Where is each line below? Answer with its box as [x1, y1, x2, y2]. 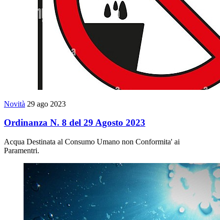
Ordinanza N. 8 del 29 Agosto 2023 [4, 117, 145, 128]
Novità [4, 99, 25, 108]
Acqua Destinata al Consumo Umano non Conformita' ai [4, 137, 180, 146]
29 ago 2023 [27, 99, 66, 108]
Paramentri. [4, 146, 39, 155]
